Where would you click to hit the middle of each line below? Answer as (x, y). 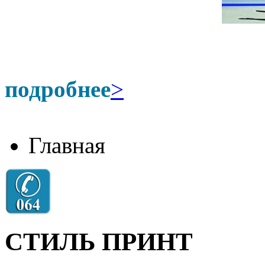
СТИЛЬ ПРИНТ (99, 241)
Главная (67, 145)
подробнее (58, 89)
